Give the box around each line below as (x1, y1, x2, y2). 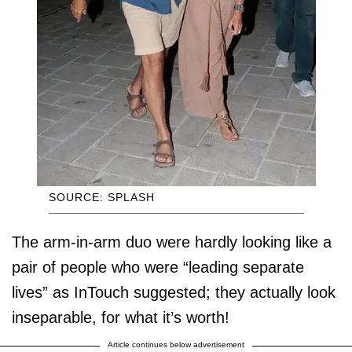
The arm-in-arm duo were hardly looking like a (12, 233, 332, 251)
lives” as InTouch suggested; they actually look (12, 284, 335, 302)
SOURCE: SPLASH (48, 191, 155, 204)
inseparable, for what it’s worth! (12, 309, 229, 327)
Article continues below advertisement (108, 340, 244, 350)
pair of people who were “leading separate (12, 258, 304, 277)
